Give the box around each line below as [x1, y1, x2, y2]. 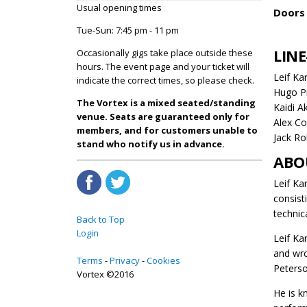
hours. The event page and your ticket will [77, 60, 249, 73]
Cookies [147, 254, 180, 267]
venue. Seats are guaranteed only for [77, 110, 249, 123]
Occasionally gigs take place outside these [77, 46, 253, 59]
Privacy [110, 254, 140, 267]
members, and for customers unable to [77, 123, 258, 136]
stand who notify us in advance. [77, 137, 225, 150]
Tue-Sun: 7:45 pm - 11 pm [77, 23, 179, 36]
